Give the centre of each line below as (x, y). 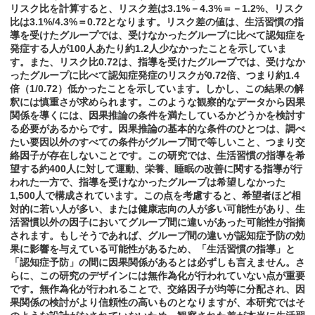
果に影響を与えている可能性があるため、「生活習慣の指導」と (153, 249)
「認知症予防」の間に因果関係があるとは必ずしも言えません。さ (157, 263)
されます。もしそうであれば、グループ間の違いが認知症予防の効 (157, 236)
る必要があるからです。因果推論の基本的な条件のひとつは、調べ (157, 129)
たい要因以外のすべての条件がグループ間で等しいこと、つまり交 (157, 142)
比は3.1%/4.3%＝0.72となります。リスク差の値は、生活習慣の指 (157, 22)
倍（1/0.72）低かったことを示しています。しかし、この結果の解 (157, 89)
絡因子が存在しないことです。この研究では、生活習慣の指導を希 (157, 156)
